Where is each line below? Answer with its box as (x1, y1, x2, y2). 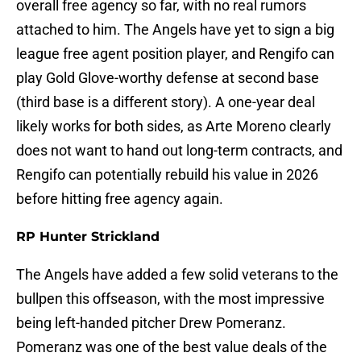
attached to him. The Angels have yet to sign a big (16, 21, 334, 39)
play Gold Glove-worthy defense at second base (16, 69, 319, 87)
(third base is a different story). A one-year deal (16, 93, 315, 111)
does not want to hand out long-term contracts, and (16, 142, 342, 160)
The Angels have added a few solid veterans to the (16, 266, 338, 284)
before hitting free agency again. (16, 190, 226, 208)
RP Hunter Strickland (16, 229, 160, 245)
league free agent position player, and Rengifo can (16, 45, 334, 63)
